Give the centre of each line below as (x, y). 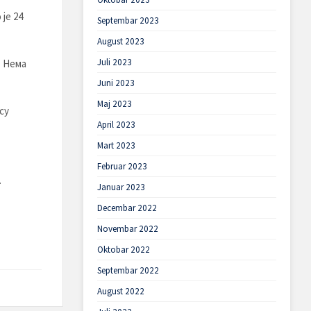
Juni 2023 (116, 83)
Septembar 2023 (128, 20)
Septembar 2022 (128, 270)
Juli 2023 (114, 62)
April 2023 (116, 125)
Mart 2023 (116, 145)
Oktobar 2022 (123, 250)
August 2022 (120, 291)
